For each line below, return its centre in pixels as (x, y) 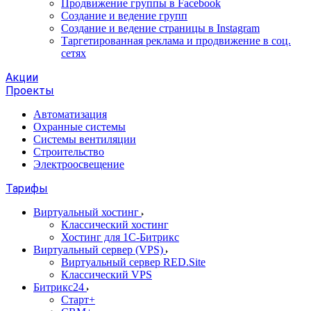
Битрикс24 (60, 287)
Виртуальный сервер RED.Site (133, 262)
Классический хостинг (115, 225)
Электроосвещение (79, 164)
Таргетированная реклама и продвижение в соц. (176, 41)
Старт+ (78, 300)
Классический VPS (107, 275)
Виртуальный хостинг (87, 212)
